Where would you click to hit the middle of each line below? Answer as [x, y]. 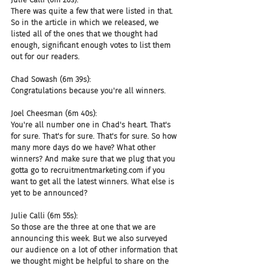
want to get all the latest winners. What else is [94, 182]
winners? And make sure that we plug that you [94, 159]
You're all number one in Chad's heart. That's [92, 125]
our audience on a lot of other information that [95, 250]
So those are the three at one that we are [84, 227]
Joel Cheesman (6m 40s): [54, 113]
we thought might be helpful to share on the [91, 261]
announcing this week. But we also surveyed [90, 238]
